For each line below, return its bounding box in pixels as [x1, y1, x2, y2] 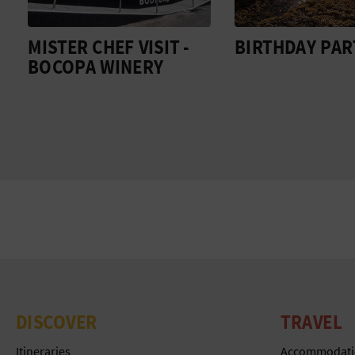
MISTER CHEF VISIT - [28, 33, 190, 59]
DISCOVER [16, 308, 97, 334]
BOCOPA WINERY [28, 53, 164, 79]
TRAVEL [280, 308, 342, 334]
